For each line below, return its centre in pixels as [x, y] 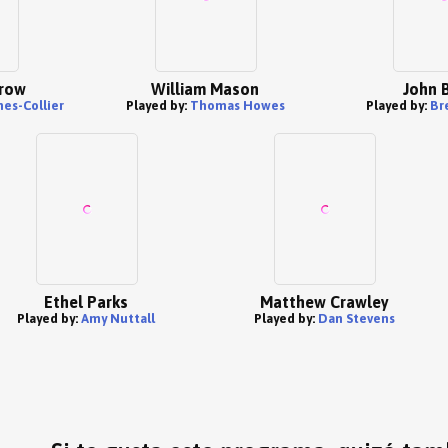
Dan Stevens [356, 318]
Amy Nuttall [118, 318]
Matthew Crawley [324, 302]
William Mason [205, 89]
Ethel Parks [86, 302]
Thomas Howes [237, 105]
